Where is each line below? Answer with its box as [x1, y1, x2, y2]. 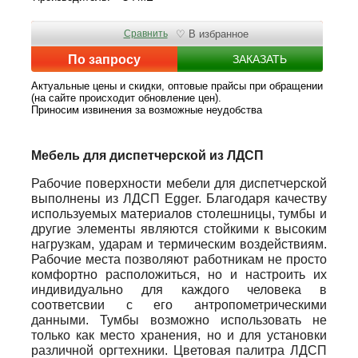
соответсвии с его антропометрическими [31, 298, 327, 312]
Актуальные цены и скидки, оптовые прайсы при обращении [31, 80, 323, 93]
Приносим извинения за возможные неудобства [31, 104, 262, 117]
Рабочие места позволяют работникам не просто [31, 253, 327, 267]
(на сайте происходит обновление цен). [31, 92, 221, 105]
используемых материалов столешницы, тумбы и [31, 207, 327, 221]
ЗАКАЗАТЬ [232, 52, 287, 66]
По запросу [67, 52, 141, 66]
